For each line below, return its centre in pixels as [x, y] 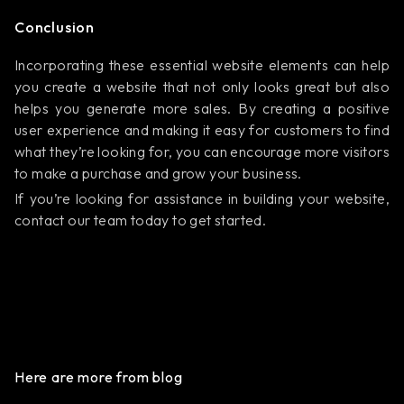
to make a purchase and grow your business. [158, 173]
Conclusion [55, 27]
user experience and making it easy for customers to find [202, 130]
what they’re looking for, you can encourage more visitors [202, 151]
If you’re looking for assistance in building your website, [202, 198]
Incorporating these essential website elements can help [202, 65]
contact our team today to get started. [141, 220]
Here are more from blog [99, 377]
